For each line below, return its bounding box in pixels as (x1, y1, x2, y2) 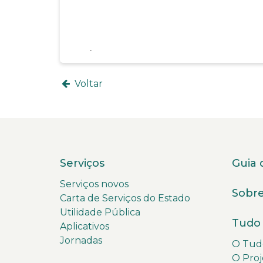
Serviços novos (60, 178, 129, 190)
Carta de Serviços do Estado (60, 192, 190, 204)
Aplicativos (60, 220, 109, 232)
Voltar (72, 77, 103, 89)
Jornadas (60, 234, 102, 246)
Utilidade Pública (60, 206, 140, 218)
